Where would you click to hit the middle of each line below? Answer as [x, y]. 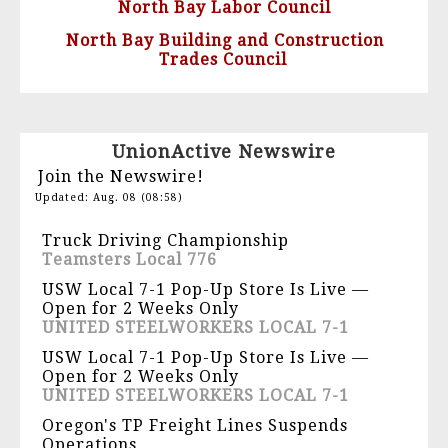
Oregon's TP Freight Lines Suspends [195, 426]
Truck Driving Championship [165, 241]
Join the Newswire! [121, 177]
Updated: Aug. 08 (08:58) [109, 198]
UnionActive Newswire [224, 152]
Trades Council [223, 60]
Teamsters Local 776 [129, 260]
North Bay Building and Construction [225, 41]
